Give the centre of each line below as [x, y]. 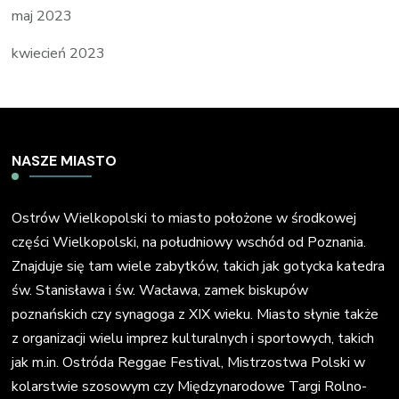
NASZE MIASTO [65, 160]
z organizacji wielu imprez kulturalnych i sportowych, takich [193, 338]
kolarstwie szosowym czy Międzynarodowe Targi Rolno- [190, 386]
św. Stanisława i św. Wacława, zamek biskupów [160, 290]
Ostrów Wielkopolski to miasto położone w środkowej [184, 218]
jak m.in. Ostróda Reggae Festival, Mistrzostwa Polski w [189, 362]
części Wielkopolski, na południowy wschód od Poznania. [189, 242]
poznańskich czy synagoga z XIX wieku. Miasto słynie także [195, 314]
